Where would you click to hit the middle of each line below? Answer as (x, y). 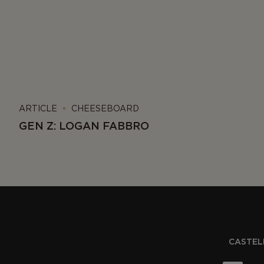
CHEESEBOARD (105, 108)
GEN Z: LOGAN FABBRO (84, 126)
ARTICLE (38, 108)
